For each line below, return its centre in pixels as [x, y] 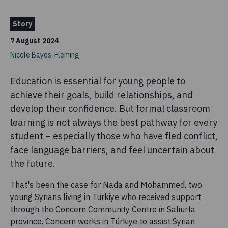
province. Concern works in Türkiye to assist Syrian [103, 221]
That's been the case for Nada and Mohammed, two [106, 185]
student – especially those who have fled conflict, [114, 136]
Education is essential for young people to [98, 81]
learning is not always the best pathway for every [114, 122]
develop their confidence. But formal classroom [110, 109]
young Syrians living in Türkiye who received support [106, 197]
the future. [35, 164]
